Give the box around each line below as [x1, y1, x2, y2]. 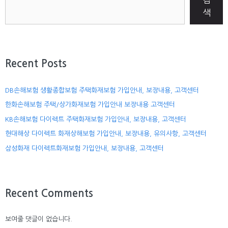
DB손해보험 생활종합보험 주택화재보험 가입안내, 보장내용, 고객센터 [5, 87, 199, 94]
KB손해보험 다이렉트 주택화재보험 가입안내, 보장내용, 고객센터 [5, 116, 186, 123]
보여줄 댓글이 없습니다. [5, 215, 72, 222]
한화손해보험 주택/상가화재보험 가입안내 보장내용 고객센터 [5, 101, 175, 108]
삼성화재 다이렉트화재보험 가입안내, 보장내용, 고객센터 [5, 145, 164, 152]
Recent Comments [5, 188, 93, 198]
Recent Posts [5, 58, 67, 69]
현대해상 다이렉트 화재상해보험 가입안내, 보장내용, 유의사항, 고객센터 [5, 130, 207, 137]
